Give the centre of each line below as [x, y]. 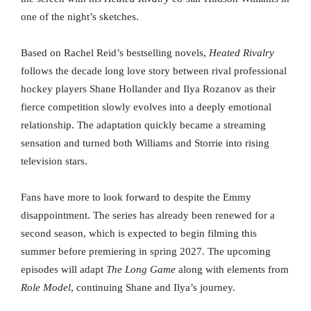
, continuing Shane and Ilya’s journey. [153, 288]
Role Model [46, 288]
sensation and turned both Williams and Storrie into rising [145, 143]
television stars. [54, 161]
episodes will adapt [64, 270]
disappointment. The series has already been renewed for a [148, 216]
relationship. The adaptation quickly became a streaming [143, 125]
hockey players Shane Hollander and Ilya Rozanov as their [148, 89]
